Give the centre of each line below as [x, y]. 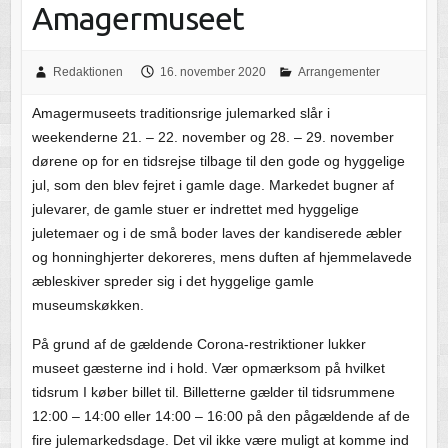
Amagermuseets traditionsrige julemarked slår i [180, 112]
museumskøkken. [87, 304]
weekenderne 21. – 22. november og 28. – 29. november [212, 136]
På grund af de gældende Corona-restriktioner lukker [198, 343]
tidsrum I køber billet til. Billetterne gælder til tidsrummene [213, 391]
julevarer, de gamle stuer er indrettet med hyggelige [195, 208]
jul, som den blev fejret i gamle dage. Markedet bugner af [212, 184]
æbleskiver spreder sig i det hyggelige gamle [172, 280]
